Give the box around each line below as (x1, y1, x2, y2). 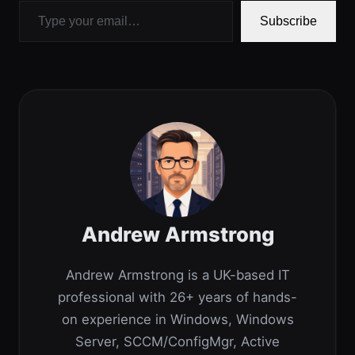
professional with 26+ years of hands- (58, 289, 297, 306)
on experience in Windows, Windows (61, 311, 294, 328)
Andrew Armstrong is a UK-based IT (65, 267, 290, 284)
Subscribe (260, 13, 317, 28)
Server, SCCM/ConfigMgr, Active (75, 334, 280, 350)
